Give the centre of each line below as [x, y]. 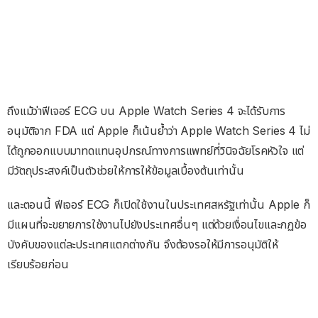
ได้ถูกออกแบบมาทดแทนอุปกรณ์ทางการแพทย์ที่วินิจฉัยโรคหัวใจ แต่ [156, 150]
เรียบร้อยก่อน [38, 264]
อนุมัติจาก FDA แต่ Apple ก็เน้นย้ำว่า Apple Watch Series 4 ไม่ [159, 130]
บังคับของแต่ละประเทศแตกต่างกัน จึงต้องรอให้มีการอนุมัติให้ [143, 244]
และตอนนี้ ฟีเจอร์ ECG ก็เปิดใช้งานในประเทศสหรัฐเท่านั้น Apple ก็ [159, 204]
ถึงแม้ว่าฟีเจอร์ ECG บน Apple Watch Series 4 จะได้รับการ [147, 110]
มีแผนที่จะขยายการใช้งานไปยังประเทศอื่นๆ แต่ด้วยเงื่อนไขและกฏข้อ [157, 224]
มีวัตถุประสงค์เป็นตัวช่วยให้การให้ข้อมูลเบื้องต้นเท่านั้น [126, 170]
